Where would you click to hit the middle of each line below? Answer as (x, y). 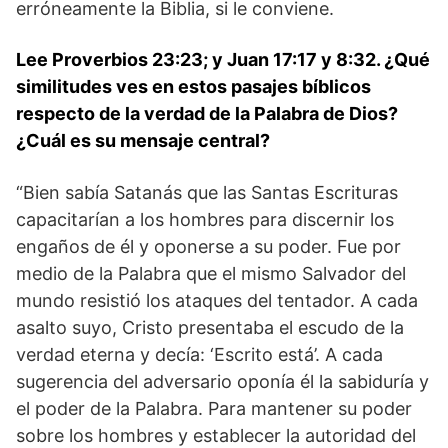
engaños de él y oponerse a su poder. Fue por (208, 246)
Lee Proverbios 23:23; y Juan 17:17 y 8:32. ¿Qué (223, 59)
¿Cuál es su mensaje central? (143, 140)
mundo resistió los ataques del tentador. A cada (217, 300)
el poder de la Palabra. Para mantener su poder (214, 408)
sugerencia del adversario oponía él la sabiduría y (222, 381)
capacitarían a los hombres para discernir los (205, 219)
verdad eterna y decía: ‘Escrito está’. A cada (199, 354)
